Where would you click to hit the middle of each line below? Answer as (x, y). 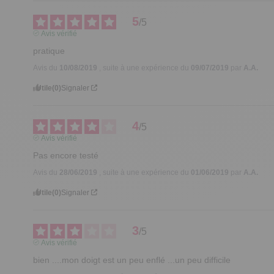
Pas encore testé (66, 155)
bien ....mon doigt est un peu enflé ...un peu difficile (132, 260)
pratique (49, 50)
